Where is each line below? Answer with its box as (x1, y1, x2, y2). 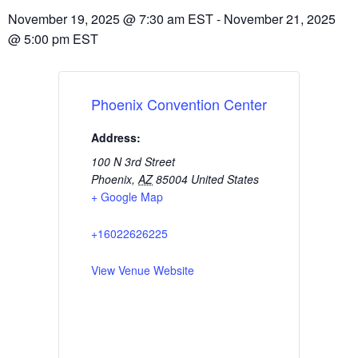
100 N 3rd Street (91, 153, 175, 170)
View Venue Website (91, 262, 194, 279)
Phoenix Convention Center (91, 93, 267, 115)
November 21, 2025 (224, 10, 336, 29)
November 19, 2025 (8, 10, 120, 29)
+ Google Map (91, 189, 163, 205)
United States (191, 171, 259, 188)
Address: (91, 129, 141, 146)
